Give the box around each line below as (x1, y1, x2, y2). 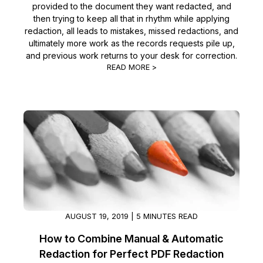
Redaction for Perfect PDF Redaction (39, 247, 224, 260)
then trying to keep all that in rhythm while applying (33, 14, 230, 24)
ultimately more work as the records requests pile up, (28, 38, 235, 49)
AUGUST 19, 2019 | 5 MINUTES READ (65, 211, 198, 221)
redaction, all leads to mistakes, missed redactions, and (25, 26, 238, 36)
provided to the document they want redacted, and (32, 1, 231, 12)
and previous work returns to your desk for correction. (26, 50, 237, 61)
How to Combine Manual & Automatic (39, 232, 224, 245)
